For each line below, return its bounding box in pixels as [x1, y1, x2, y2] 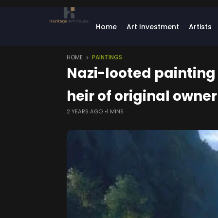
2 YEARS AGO [67, 108, 103, 115]
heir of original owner [67, 87, 217, 106]
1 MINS [107, 108, 124, 115]
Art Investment [127, 22, 179, 32]
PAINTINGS [92, 54, 122, 61]
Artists [189, 22, 212, 32]
